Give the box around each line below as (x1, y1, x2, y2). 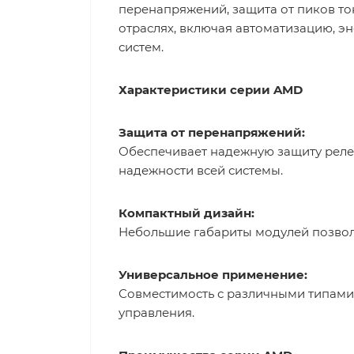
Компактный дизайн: (119, 205, 254, 220)
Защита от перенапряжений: (119, 125, 305, 140)
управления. (119, 305, 194, 320)
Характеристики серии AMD (119, 82, 303, 97)
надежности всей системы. (119, 163, 283, 178)
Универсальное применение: (119, 267, 307, 282)
